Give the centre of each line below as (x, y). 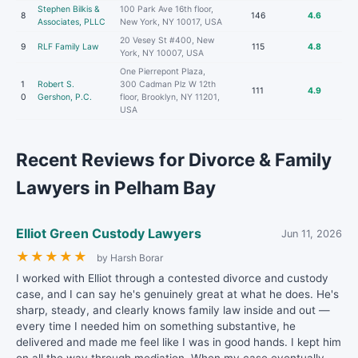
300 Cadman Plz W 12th (168, 84)
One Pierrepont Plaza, (163, 72)
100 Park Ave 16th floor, (167, 9)
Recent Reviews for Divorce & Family (174, 159)
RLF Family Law (68, 47)
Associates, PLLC (72, 22)
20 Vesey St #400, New (167, 40)
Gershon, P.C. (65, 97)
